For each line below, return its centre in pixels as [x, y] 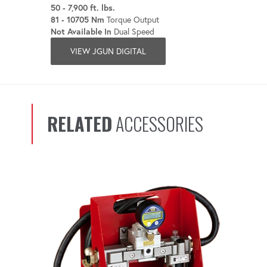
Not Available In [81, 31]
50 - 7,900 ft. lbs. [83, 7]
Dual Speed [133, 31]
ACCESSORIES [157, 123]
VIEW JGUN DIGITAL [108, 51]
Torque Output [131, 19]
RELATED [79, 123]
